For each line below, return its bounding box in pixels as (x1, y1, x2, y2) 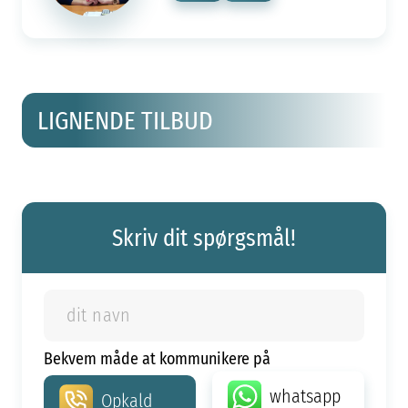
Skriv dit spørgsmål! (112, 219, 296, 254)
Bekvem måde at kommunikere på (43, 345, 270, 370)
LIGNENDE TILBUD (37, 102, 214, 138)
